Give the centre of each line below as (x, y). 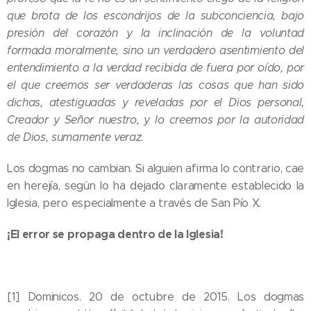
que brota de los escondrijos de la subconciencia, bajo (155, 16)
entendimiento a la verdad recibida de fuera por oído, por (155, 68)
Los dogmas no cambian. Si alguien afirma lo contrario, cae (155, 169)
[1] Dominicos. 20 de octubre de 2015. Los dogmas (155, 297)
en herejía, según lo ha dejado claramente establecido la (155, 186)
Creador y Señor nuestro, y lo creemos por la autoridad (155, 120)
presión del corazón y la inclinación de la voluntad (155, 33)
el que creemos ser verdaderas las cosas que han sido (155, 85)
